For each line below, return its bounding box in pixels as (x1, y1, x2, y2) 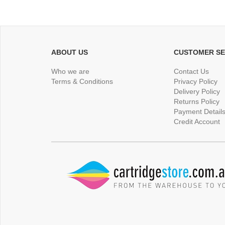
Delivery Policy (173, 87, 220, 96)
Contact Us (173, 67, 209, 76)
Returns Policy (173, 97, 219, 106)
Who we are (51, 67, 89, 76)
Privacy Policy (173, 77, 217, 86)
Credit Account (173, 118, 220, 126)
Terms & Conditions (51, 77, 113, 86)
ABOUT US (51, 48, 88, 57)
